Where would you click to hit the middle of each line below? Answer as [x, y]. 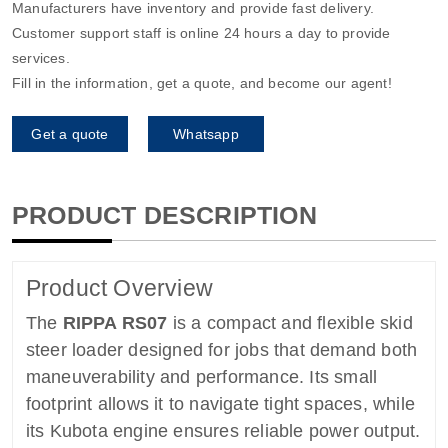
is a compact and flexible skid [290, 323]
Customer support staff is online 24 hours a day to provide [201, 32]
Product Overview [119, 288]
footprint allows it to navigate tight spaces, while [220, 404]
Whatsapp [206, 133]
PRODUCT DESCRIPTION [164, 214]
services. [41, 57]
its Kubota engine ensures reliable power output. [223, 431]
